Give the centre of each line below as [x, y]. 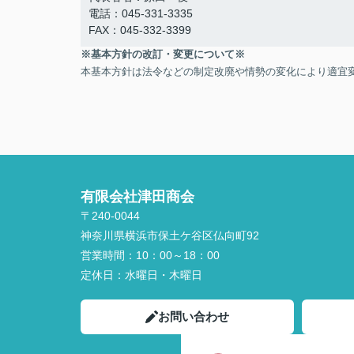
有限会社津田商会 [137, 197]
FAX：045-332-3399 [140, 30]
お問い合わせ [194, 316]
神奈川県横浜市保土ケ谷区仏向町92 [171, 235]
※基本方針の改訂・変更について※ [163, 54]
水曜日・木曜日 [164, 275]
